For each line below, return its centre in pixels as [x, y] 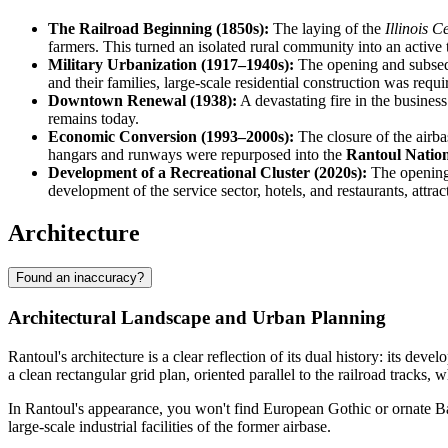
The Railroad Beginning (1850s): [158, 29]
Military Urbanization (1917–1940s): [171, 65]
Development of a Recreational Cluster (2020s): [207, 173]
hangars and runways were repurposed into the [197, 155]
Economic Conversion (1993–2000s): [171, 137]
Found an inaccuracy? [80, 278]
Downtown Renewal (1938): [142, 101]
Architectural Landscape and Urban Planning [197, 317]
